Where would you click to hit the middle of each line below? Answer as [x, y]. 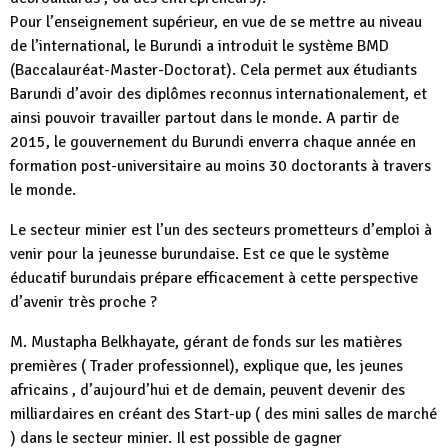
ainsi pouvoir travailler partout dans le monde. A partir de [204, 118]
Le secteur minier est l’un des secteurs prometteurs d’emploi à [221, 230]
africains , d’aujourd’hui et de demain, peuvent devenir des [207, 390]
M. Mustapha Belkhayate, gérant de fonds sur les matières [206, 342]
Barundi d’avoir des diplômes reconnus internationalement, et [218, 94]
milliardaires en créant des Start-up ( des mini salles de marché [223, 414]
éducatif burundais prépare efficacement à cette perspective [214, 278]
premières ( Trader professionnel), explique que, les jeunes [206, 366]
